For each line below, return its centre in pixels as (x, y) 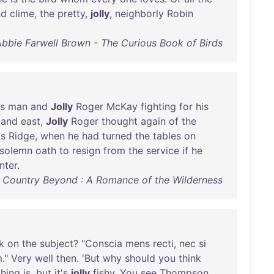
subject (57, 243)
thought (120, 121)
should (140, 258)
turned (117, 136)
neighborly (139, 13)
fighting (158, 106)
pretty (71, 13)
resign (86, 150)
